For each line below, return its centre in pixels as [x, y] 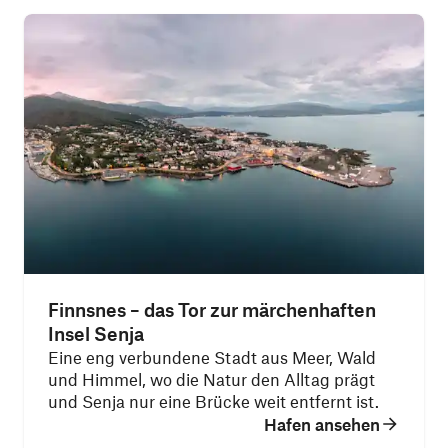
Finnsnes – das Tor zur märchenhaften [212, 309]
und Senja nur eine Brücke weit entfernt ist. [213, 401]
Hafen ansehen [322, 424]
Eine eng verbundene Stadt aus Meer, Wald [212, 357]
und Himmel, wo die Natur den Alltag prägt [211, 379]
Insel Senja [96, 333]
